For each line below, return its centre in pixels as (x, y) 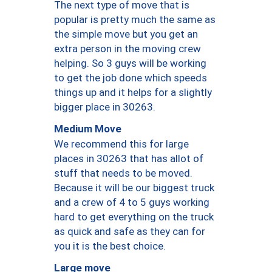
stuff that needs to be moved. (123, 173)
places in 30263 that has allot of (129, 158)
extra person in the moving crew (127, 48)
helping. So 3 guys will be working (130, 63)
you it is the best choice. (110, 246)
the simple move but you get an (126, 34)
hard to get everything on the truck (134, 216)
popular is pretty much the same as (135, 19)
